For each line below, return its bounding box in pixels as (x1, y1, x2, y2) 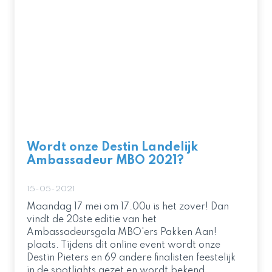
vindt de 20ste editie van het (27, 215, 157, 225)
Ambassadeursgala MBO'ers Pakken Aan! (27, 228, 217, 237)
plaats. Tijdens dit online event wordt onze (27, 240, 220, 250)
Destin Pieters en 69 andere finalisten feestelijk (27, 253, 236, 263)
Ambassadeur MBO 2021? (27, 155, 184, 167)
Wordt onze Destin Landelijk (27, 141, 198, 154)
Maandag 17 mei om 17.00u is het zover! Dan (27, 202, 229, 212)
